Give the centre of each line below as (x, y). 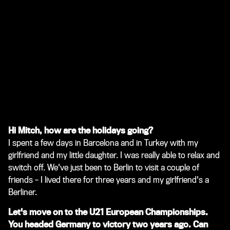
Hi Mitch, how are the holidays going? (81, 130)
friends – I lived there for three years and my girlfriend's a (109, 180)
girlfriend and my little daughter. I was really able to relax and (114, 155)
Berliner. (23, 192)
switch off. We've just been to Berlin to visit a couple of (104, 167)
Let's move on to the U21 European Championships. (108, 212)
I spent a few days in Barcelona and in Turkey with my (103, 143)
